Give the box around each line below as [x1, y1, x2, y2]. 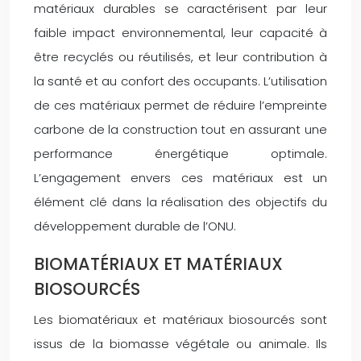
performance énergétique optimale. [34, 144, 327, 162]
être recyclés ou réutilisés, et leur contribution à [34, 48, 327, 65]
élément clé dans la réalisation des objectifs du [34, 193, 327, 210]
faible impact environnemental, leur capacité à [34, 23, 327, 41]
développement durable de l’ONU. [34, 217, 236, 234]
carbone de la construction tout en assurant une [34, 120, 327, 138]
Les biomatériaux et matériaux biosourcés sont [34, 310, 327, 328]
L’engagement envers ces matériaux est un [34, 168, 327, 186]
